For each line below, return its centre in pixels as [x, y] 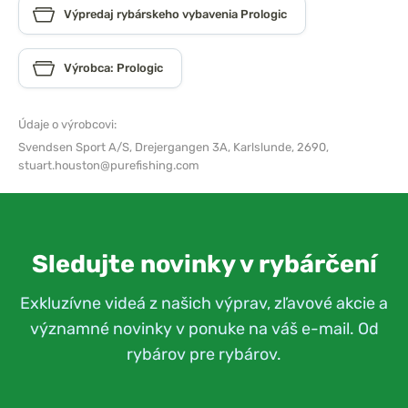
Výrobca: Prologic [113, 68]
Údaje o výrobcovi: [67, 125]
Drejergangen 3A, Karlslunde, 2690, [232, 148]
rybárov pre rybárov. [204, 354]
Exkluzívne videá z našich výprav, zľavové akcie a [204, 303]
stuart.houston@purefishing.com [109, 166]
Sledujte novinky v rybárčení [204, 265]
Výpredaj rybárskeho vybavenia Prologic [175, 15]
